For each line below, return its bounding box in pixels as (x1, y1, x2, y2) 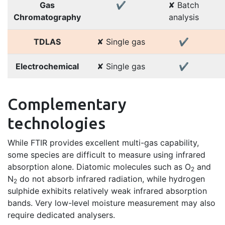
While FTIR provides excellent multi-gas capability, (8, 137, 199, 148)
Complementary (8, 94, 127, 113)
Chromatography (14, 12, 81, 22)
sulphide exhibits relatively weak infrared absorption (8, 185, 207, 196)
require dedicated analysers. (8, 209, 115, 220)
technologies (8, 114, 105, 132)
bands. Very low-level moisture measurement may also (8, 197, 215, 208)
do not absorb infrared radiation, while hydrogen (17, 173, 205, 184)
